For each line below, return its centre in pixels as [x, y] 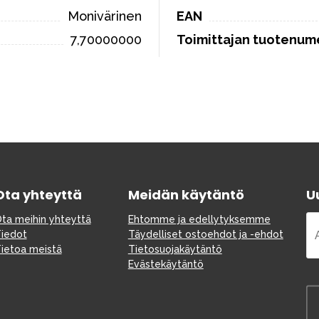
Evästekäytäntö [166, 264]
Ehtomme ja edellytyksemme [199, 219]
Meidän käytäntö [186, 195]
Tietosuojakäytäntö [175, 249]
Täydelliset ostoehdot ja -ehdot [205, 234]
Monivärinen [105, 16]
